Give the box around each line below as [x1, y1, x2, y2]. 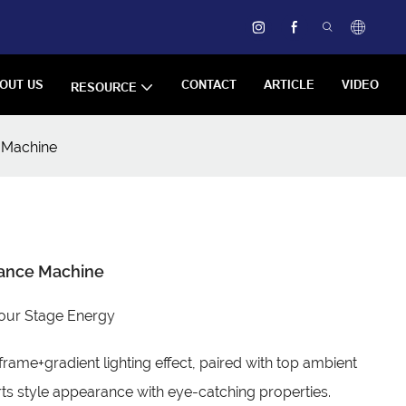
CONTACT [181, 77, 237, 92]
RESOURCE [71, 79, 137, 94]
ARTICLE [264, 77, 314, 92]
